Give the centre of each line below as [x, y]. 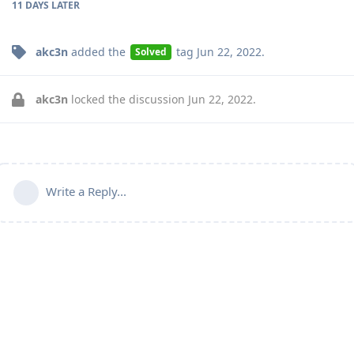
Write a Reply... [86, 191]
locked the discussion [128, 99]
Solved [151, 52]
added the [98, 51]
